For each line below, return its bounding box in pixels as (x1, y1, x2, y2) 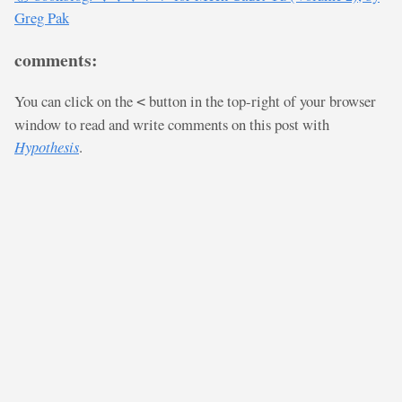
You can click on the (14, 91, 136, 112)
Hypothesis (14, 136, 79, 157)
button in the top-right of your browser (145, 91, 376, 112)
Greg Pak (14, 7, 69, 29)
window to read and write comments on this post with (14, 114, 329, 135)
